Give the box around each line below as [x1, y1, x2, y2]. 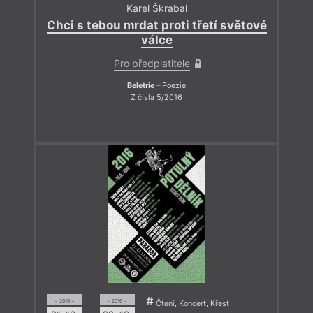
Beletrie [127, 80, 154, 90]
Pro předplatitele [113, 57, 190, 69]
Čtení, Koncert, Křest [153, 299, 229, 309]
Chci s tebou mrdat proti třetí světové [46, 17, 267, 32]
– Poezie [154, 80, 186, 90]
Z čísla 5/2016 [131, 93, 182, 103]
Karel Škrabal [126, 2, 187, 14]
